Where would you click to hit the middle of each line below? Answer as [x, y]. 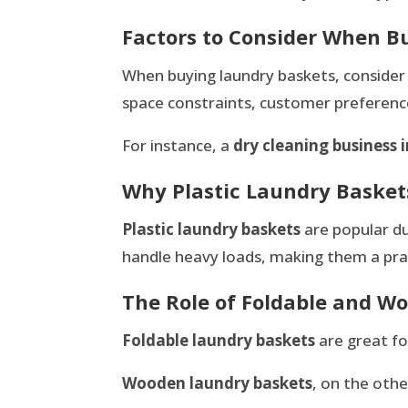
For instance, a [178, 145]
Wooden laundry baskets [218, 382]
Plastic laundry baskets [212, 229]
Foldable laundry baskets [219, 340]
